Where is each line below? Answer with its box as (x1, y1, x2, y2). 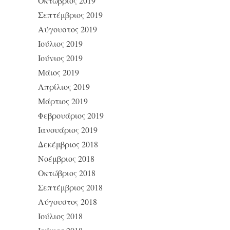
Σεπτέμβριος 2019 (38, 9, 103, 20)
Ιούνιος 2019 (38, 52, 83, 63)
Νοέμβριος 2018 (38, 153, 94, 164)
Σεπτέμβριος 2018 (38, 182, 103, 193)
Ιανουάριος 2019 (38, 124, 98, 135)
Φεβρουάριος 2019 (38, 110, 104, 121)
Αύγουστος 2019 (38, 24, 97, 34)
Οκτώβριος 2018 (38, 167, 95, 178)
